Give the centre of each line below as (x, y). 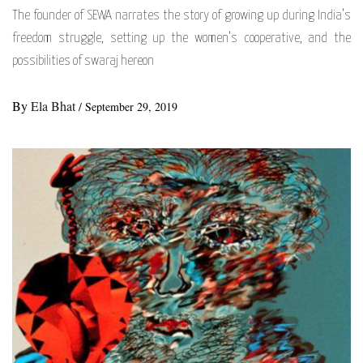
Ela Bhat (55, 105)
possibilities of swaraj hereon (83, 61)
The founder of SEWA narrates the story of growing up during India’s (181, 15)
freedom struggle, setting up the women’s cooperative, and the (181, 38)
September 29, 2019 (131, 106)
